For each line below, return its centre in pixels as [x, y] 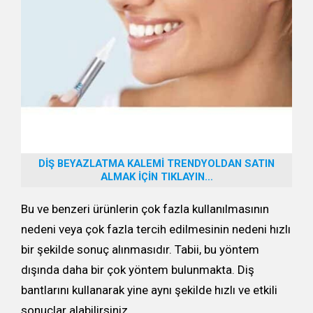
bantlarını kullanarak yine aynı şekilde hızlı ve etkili [149, 290]
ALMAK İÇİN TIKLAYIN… [156, 176]
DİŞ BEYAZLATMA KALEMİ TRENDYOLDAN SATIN [156, 163]
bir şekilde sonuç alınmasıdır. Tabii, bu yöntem [140, 249]
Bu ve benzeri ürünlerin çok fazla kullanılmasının [145, 209]
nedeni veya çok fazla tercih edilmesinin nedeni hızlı [156, 229]
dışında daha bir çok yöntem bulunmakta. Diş [138, 269]
